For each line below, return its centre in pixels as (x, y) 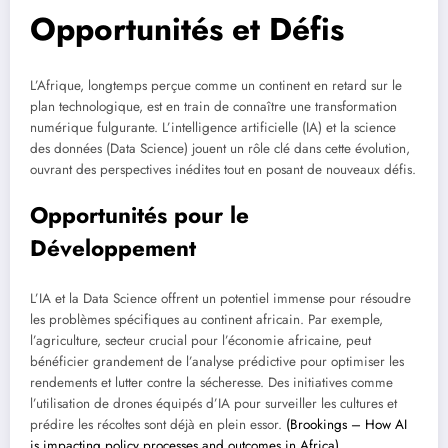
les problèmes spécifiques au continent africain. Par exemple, (206, 319)
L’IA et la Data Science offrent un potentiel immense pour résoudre (220, 298)
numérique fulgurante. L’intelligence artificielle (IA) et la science (213, 128)
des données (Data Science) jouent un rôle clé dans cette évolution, (220, 149)
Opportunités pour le (139, 215)
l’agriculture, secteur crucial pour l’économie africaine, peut (200, 340)
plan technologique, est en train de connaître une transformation (213, 107)
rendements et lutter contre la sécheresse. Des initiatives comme (211, 382)
